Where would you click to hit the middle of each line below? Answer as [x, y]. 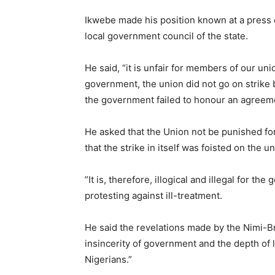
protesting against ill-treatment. [153, 196]
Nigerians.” [108, 259]
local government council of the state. [166, 36]
